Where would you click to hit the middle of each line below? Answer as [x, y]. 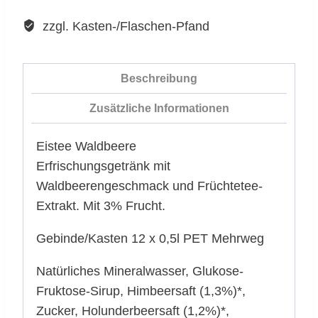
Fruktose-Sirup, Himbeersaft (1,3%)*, [141, 291]
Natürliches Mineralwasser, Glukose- [140, 271]
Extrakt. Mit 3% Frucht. [101, 205]
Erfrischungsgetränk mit [103, 166]
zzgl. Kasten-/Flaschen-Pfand [124, 26]
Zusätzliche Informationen [159, 108]
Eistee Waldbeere [86, 146]
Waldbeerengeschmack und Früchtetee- [149, 186]
